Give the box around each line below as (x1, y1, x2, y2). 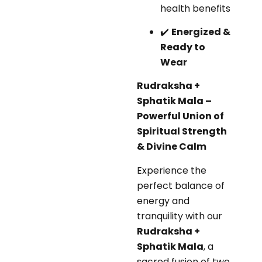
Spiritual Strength (137, 125, 227, 139)
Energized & (171, 25, 230, 39)
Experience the (137, 163, 206, 177)
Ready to (160, 40, 205, 54)
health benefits (160, 1, 230, 15)
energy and (137, 194, 189, 208)
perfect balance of (137, 178, 225, 192)
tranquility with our (137, 209, 222, 223)
